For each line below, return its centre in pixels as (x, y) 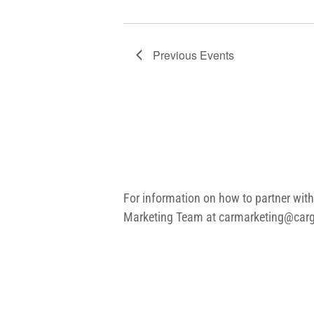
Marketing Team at (171, 217)
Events (217, 55)
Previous (177, 55)
